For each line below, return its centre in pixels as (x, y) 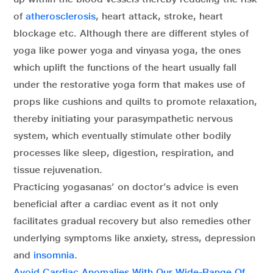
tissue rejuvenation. (58, 170)
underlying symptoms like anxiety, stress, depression (134, 238)
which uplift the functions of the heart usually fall (125, 67)
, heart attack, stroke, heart (159, 16)
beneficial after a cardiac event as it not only (116, 204)
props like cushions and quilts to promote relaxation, (135, 101)
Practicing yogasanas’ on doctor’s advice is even (126, 187)
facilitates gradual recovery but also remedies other (132, 221)
